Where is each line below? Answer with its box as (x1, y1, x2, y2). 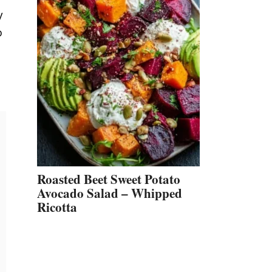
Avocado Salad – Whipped (37, 184, 182, 202)
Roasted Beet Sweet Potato (37, 170, 180, 188)
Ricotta (37, 198, 77, 216)
